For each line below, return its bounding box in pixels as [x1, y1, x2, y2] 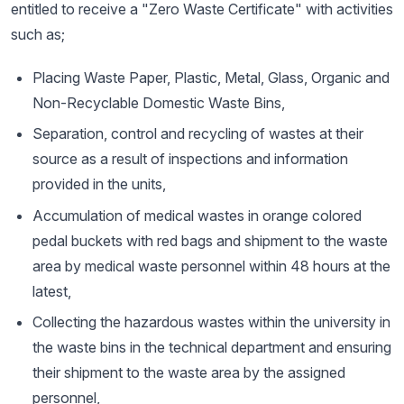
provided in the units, [32, 175, 166, 194]
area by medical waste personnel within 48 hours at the [32, 256, 390, 275]
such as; [11, 25, 65, 43]
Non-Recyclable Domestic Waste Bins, [32, 94, 285, 112]
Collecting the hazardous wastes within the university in [32, 313, 390, 332]
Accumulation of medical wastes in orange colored [32, 206, 362, 225]
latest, [32, 281, 71, 300]
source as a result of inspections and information [32, 150, 348, 169]
